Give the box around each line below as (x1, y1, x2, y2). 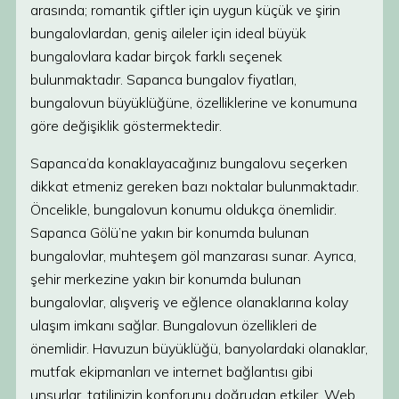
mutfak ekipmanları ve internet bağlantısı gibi (30, 362, 313, 380)
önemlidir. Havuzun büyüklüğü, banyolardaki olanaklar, (30, 339, 368, 357)
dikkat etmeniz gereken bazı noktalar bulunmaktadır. (30, 177, 359, 195)
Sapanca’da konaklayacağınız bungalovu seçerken (30, 154, 347, 172)
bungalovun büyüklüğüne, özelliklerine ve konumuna (30, 94, 357, 111)
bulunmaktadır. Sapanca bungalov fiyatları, (30, 70, 297, 88)
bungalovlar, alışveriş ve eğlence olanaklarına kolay (30, 293, 348, 311)
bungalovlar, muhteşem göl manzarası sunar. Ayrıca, (30, 247, 356, 265)
